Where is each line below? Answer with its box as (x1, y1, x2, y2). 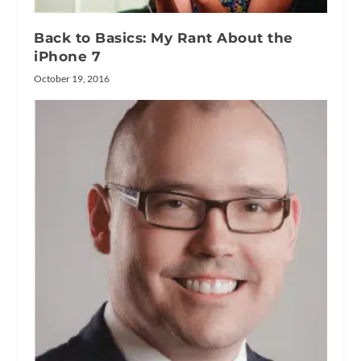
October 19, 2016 (34, 73, 110, 85)
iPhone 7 (34, 48, 102, 65)
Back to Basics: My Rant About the (34, 30, 293, 47)
